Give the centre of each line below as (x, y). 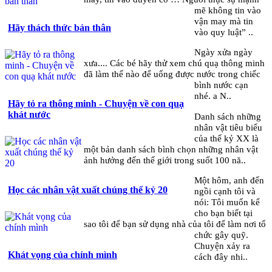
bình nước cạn (222, 85)
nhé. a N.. (213, 96)
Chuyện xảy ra (223, 245)
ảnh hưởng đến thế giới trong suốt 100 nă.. (165, 160)
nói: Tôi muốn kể (227, 202)
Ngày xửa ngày (224, 52)
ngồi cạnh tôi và (225, 191)
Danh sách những (228, 116)
